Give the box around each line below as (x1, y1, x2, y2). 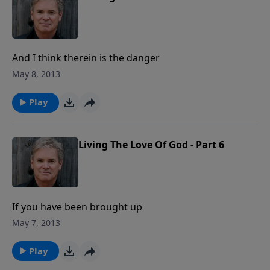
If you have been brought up (12, 199, 142, 213)
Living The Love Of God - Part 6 (78, 138, 224, 151)
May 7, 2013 (12, 216, 60, 228)
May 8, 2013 (12, 68, 60, 80)
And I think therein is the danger (12, 51, 160, 64)
